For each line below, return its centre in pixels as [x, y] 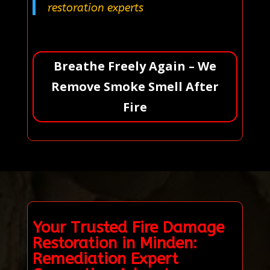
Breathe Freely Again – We [135, 66]
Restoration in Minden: [115, 243]
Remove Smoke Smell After [135, 86]
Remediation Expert [105, 259]
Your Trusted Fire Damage [128, 227]
